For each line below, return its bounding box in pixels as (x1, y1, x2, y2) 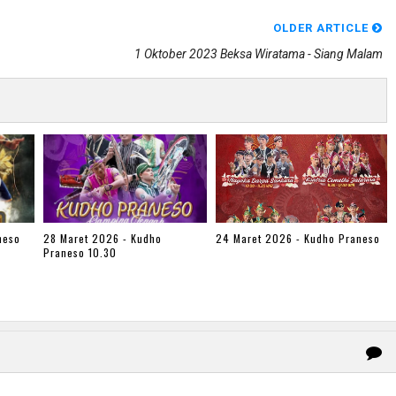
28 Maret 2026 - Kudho (43, 231, 162, 247)
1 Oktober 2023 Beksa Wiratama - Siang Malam (134, 46, 383, 61)
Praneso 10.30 (43, 245, 117, 261)
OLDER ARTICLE (273, 20, 372, 34)
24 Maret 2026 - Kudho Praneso (215, 231, 380, 247)
